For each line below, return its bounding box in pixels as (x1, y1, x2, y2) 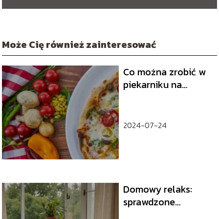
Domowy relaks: (123, 181, 192, 197)
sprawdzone (123, 194, 175, 209)
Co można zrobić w (123, 64, 206, 79)
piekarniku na (123, 77, 182, 92)
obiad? (123, 89, 153, 105)
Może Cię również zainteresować (2, 37, 156, 52)
